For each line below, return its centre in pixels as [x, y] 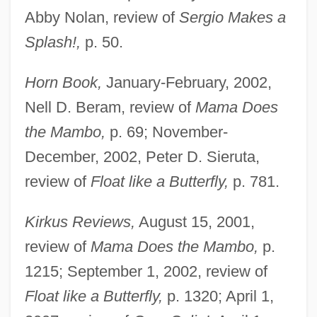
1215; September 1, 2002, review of [146, 271]
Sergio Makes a [232, 17]
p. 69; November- [166, 132]
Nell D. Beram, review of [110, 107]
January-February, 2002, [186, 82]
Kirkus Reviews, [80, 221]
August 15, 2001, [195, 221]
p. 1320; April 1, [218, 296]
